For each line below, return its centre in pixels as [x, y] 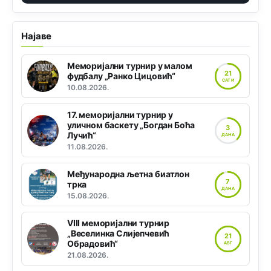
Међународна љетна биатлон [128, 174]
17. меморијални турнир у [120, 115]
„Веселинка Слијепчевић [119, 233]
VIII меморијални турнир [119, 223]
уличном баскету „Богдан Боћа [131, 125]
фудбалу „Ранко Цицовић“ [122, 76]
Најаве [37, 36]
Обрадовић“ [93, 244]
